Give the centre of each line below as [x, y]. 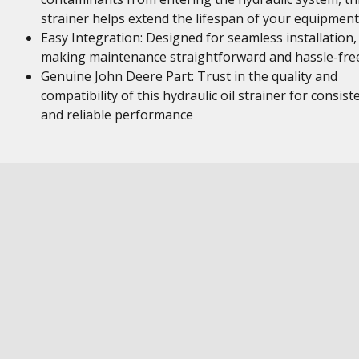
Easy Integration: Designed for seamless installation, [198, 38]
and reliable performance [117, 115]
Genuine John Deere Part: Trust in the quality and [189, 76]
